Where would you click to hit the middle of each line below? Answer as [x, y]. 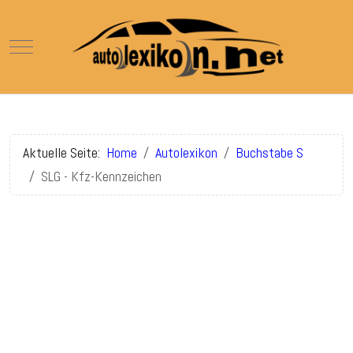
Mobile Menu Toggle [72, 45]
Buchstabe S [269, 152]
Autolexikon [186, 152]
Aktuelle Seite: [65, 152]
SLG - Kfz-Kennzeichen [101, 176]
